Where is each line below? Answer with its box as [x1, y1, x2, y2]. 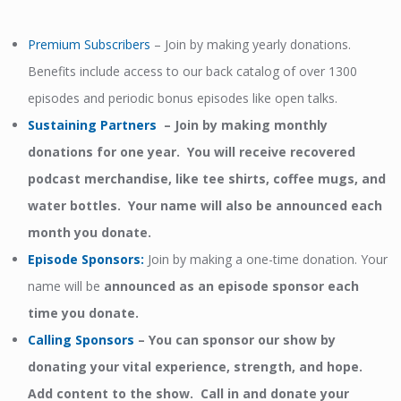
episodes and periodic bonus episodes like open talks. [28, 90, 338, 107]
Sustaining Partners [28, 116, 158, 133]
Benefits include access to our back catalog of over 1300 [28, 63, 358, 80]
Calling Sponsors [28, 331, 135, 348]
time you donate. [28, 304, 140, 321]
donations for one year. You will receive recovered [28, 143, 356, 160]
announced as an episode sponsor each [104, 277, 360, 294]
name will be [28, 277, 105, 294]
